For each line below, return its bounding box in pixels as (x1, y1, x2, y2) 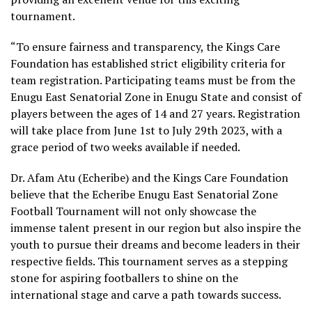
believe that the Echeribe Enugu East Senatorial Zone (10, 186, 278, 202)
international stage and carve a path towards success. (10, 286, 281, 302)
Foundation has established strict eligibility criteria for (10, 55, 286, 71)
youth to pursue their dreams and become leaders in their (10, 236, 300, 252)
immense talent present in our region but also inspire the (10, 219, 301, 235)
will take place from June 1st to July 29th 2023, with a (10, 122, 282, 138)
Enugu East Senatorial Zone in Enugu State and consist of (10, 88, 302, 104)
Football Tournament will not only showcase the (10, 203, 256, 219)
